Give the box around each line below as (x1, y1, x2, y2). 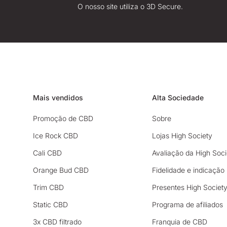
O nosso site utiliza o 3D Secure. (78, 2, 183, 11)
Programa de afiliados (152, 200, 223, 209)
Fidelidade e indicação (152, 166, 225, 175)
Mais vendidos (33, 93, 83, 102)
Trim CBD (33, 183, 64, 192)
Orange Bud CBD (33, 166, 89, 175)
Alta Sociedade (152, 93, 204, 102)
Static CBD (33, 200, 68, 209)
